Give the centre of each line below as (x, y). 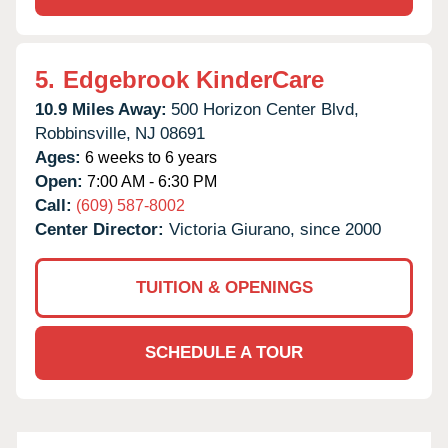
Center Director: (102, 229)
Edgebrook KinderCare (193, 79)
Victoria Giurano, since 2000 (275, 229)
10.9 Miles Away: (101, 109)
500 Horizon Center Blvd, (265, 109)
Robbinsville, (83, 133)
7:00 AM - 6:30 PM (150, 181)
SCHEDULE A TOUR (224, 352)
